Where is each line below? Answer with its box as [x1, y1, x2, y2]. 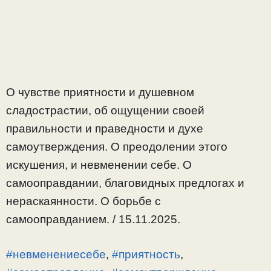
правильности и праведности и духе [6, 122, 203, 135]
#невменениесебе [6, 248, 106, 261]
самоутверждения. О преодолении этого [6, 140, 227, 153]
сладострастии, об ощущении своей [6, 103, 204, 117]
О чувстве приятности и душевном [6, 85, 194, 99]
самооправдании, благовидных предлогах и [6, 176, 244, 189]
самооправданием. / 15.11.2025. [6, 212, 180, 226]
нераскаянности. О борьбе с [6, 194, 161, 207]
